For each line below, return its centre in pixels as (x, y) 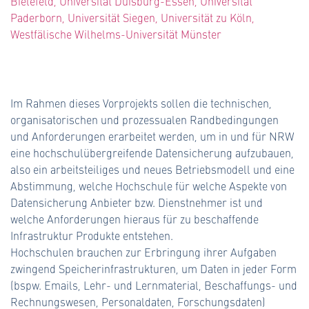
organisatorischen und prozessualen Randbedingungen (144, 120)
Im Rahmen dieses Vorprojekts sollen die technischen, (141, 103)
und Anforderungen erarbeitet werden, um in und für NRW (152, 136)
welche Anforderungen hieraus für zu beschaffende (134, 219)
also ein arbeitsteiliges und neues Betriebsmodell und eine (152, 169)
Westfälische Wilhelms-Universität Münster (116, 34)
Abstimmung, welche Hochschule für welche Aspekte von (149, 186)
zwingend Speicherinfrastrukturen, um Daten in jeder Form (153, 269)
